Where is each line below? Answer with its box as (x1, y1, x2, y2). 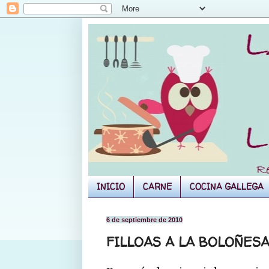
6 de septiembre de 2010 (106, 216, 183, 223)
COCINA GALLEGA (190, 181, 264, 193)
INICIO (97, 181, 125, 193)
